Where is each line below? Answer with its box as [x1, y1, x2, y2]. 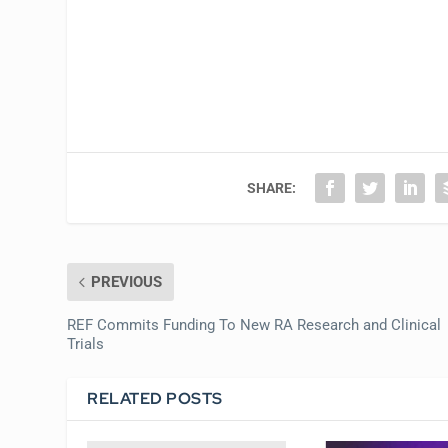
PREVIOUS [91, 272, 163, 291]
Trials [67, 334, 105, 353]
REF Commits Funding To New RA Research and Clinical [67, 315, 442, 334]
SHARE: [247, 179, 297, 196]
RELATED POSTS [87, 387, 223, 409]
